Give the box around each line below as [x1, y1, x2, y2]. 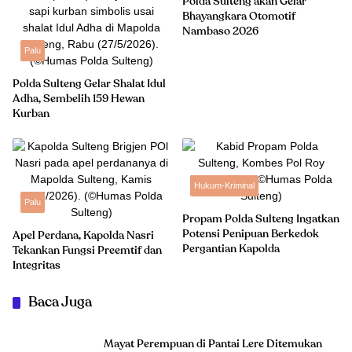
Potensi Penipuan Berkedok [182, 229, 319, 240]
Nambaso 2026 [182, 26, 258, 37]
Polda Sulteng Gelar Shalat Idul [13, 79, 166, 90]
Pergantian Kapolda [182, 244, 280, 255]
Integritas [13, 260, 60, 271]
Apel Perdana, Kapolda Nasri [13, 230, 154, 241]
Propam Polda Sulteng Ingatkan [182, 214, 339, 225]
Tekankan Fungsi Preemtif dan [13, 245, 162, 256]
